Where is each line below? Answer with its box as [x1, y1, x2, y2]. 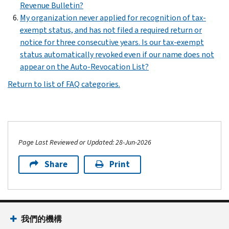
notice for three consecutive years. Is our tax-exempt [20, 36, 204, 48]
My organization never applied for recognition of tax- [20, 12, 206, 23]
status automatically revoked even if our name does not [20, 49, 214, 60]
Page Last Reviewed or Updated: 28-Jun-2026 [18, 137, 151, 147]
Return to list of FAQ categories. [8, 78, 120, 89]
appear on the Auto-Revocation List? [20, 61, 149, 72]
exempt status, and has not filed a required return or [20, 24, 202, 35]
